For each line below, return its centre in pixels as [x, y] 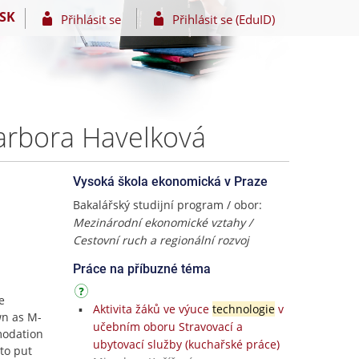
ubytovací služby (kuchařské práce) [186, 344]
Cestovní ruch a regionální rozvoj [161, 240]
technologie [243, 309]
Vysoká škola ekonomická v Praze [170, 182]
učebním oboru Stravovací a [167, 327]
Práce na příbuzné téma [142, 269]
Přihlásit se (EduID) [223, 19]
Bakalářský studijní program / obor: [167, 205]
